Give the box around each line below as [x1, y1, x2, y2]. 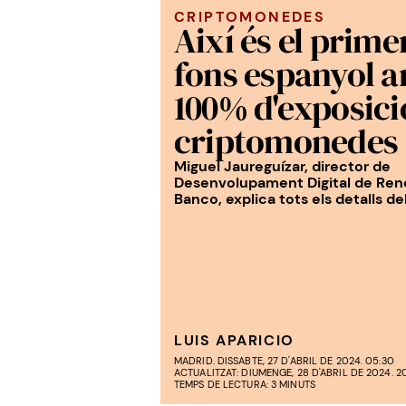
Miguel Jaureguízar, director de [174, 157, 391, 176]
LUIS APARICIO [174, 331, 295, 350]
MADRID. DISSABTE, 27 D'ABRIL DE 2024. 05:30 [174, 354, 394, 367]
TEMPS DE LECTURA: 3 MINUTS [174, 378, 315, 391]
